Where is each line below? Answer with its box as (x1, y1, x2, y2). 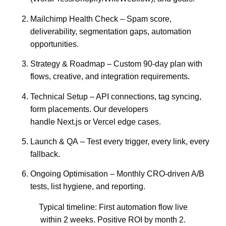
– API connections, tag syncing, (88, 92, 201, 101)
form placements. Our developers (30, 104, 148, 114)
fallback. (30, 150, 60, 159)
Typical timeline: (38, 203, 97, 212)
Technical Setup (30, 92, 88, 101)
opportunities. (30, 39, 79, 48)
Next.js (57, 117, 82, 126)
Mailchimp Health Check (30, 14, 118, 23)
